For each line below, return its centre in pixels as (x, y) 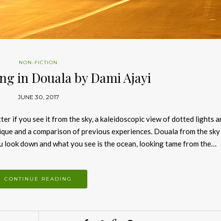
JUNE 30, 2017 (38, 97)
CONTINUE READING (38, 179)
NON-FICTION (38, 62)
